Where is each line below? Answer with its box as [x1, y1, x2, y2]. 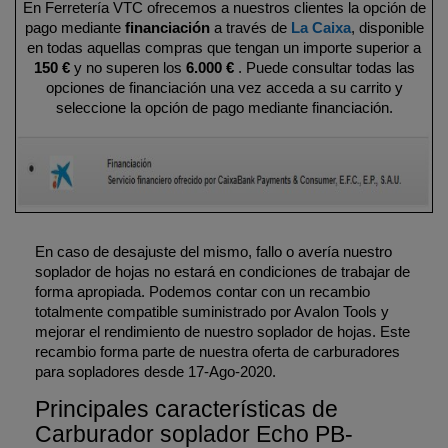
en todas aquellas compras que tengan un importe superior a [27, 39, 421, 56]
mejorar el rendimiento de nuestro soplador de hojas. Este [35, 323, 410, 340]
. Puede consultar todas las [233, 59, 415, 76]
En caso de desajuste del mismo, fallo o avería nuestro [35, 243, 392, 260]
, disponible [350, 19, 424, 36]
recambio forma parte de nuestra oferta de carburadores [35, 343, 400, 360]
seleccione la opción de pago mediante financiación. [55, 99, 393, 116]
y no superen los [69, 59, 186, 76]
